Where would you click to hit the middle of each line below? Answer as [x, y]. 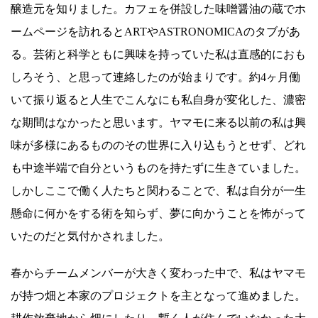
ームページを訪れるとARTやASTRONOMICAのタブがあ [155, 32]
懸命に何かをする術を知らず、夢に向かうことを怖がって [158, 214]
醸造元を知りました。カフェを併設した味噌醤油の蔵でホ [158, 9]
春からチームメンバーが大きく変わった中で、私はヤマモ [158, 273]
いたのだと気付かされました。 [90, 236]
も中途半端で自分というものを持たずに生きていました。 [158, 168]
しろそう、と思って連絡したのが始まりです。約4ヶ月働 [155, 77]
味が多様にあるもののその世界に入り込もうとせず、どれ [158, 146]
